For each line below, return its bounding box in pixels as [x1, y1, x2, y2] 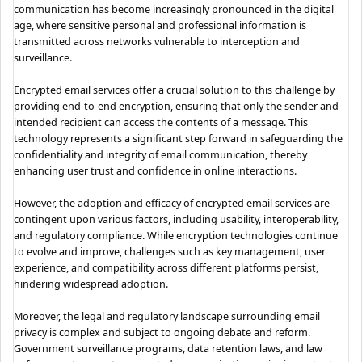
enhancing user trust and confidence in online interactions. [14, 162, 297, 178]
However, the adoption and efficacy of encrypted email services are [14, 195, 330, 210]
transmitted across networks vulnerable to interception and [14, 33, 301, 48]
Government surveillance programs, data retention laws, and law [14, 340, 323, 356]
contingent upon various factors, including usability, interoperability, [14, 211, 339, 226]
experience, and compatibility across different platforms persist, [14, 259, 319, 275]
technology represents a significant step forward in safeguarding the [14, 130, 343, 145]
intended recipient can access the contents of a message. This [14, 114, 309, 129]
